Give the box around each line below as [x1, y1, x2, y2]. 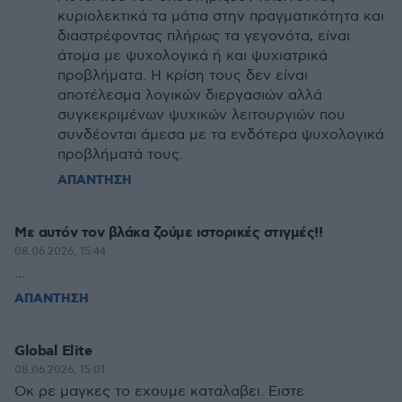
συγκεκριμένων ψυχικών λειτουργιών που [57, 107, 345, 124]
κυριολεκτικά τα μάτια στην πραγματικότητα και [57, 8, 384, 25]
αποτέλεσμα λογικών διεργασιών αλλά [57, 87, 322, 104]
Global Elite [14, 342, 92, 361]
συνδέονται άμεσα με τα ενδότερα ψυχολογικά [57, 127, 384, 144]
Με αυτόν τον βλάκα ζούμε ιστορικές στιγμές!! [14, 223, 322, 242]
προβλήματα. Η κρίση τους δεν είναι [57, 67, 308, 84]
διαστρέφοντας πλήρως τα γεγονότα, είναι [57, 28, 350, 45]
